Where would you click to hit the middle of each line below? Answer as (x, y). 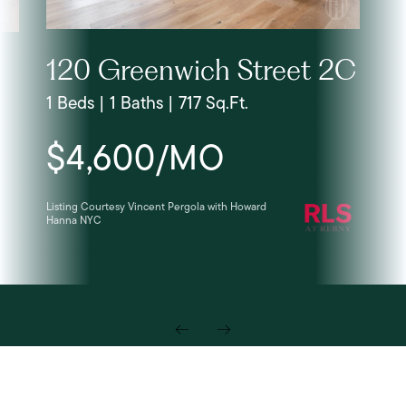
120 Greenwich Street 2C (201, 70)
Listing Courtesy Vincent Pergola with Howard (156, 207)
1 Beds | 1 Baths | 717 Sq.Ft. (147, 102)
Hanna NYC (74, 220)
